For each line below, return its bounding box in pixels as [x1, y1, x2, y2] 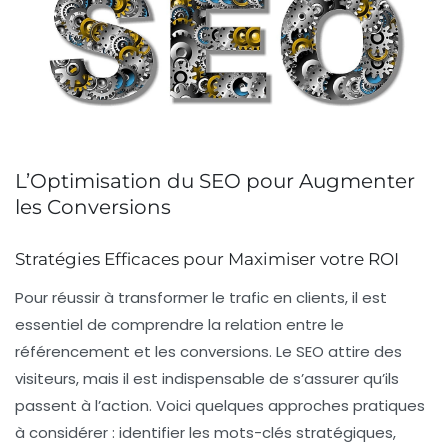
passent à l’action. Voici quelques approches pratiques [15, 395, 425, 417]
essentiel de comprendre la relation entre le [15, 314, 344, 336]
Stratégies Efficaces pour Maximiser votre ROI [15, 249, 399, 270]
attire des [324, 341, 402, 363]
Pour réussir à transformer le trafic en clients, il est [15, 287, 387, 309]
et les [130, 341, 180, 363]
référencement [15, 341, 130, 363]
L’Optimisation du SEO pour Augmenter [15, 169, 415, 194]
